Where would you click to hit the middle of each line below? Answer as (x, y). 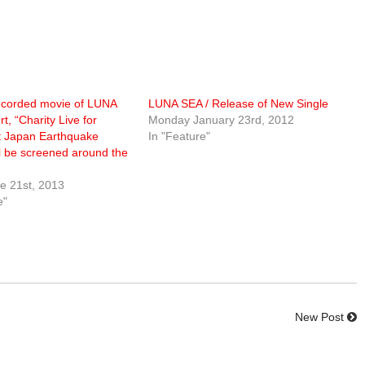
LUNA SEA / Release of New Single (238, 104)
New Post (320, 317)
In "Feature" (179, 136)
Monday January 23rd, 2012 (221, 120)
